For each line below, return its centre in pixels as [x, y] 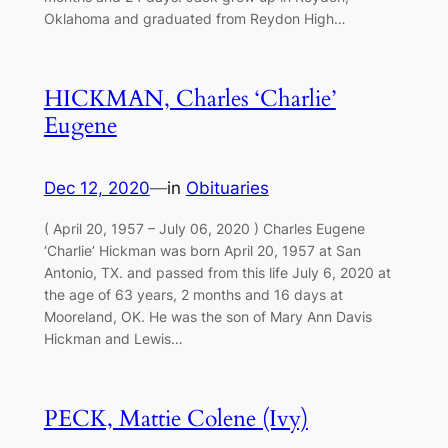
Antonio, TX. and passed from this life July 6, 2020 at [217, 272]
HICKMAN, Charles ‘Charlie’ [189, 99]
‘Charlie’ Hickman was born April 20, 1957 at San [202, 250]
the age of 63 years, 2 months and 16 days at [193, 294]
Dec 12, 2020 [96, 188]
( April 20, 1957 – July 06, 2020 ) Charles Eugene [204, 228]
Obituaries [227, 188]
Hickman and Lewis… [113, 338]
